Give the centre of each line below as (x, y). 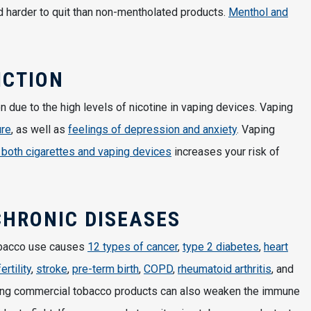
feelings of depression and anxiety (152, 130)
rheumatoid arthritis (225, 269)
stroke (52, 269)
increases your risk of (226, 152)
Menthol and (258, 12)
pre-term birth (106, 269)
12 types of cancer (133, 247)
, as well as (40, 130)
